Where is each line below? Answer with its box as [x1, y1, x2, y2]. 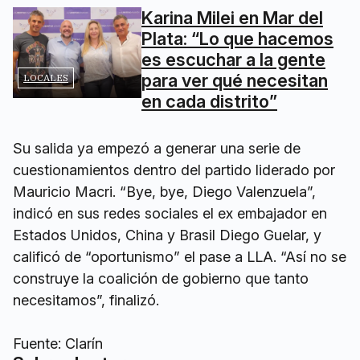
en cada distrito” [141, 91, 277, 112]
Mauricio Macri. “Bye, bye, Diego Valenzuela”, [13, 183, 316, 200]
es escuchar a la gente [141, 49, 325, 70]
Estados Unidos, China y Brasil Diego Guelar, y [13, 227, 321, 243]
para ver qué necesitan [141, 70, 328, 91]
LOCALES [23, 72, 68, 84]
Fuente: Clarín [13, 335, 103, 352]
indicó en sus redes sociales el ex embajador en [13, 205, 327, 222]
